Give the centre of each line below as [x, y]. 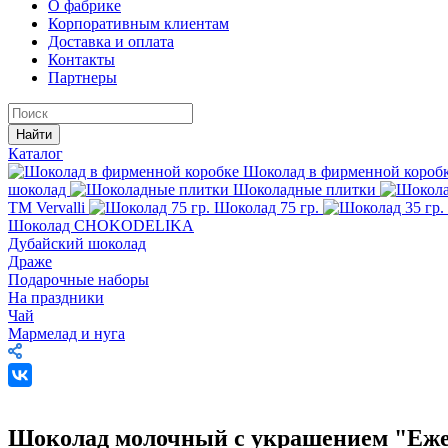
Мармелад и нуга [66, 333]
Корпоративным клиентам [138, 23]
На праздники [56, 297]
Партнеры [82, 77]
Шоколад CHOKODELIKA [101, 225]
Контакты [81, 59]
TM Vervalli [48, 207]
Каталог [35, 153]
